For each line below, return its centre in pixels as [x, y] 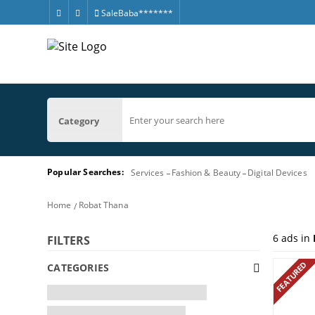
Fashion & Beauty [206, 173]
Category [79, 121]
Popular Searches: [85, 172]
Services [147, 173]
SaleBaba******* [136, 13]
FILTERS [69, 240]
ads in [296, 238]
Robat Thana [103, 205]
